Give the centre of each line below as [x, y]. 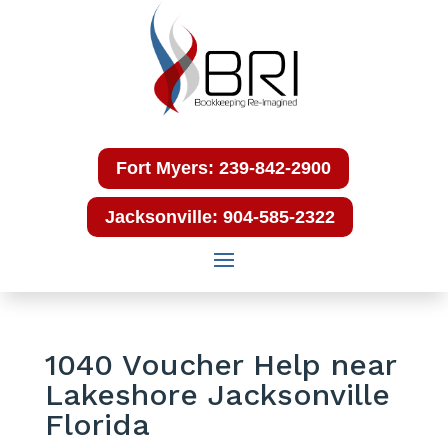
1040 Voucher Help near [220, 365]
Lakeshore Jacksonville [217, 395]
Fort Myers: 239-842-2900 [224, 168]
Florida [97, 425]
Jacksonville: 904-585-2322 [220, 217]
